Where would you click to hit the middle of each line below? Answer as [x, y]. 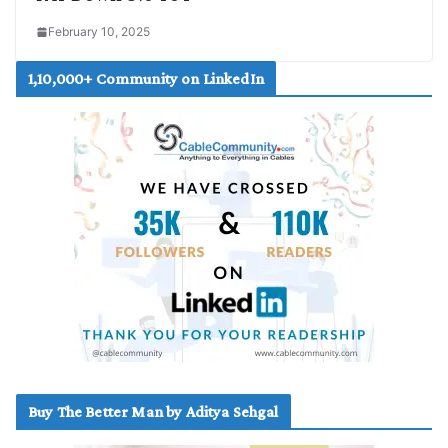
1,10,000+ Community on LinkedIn [146, 79]
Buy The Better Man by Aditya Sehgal [153, 412]
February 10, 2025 [99, 32]
